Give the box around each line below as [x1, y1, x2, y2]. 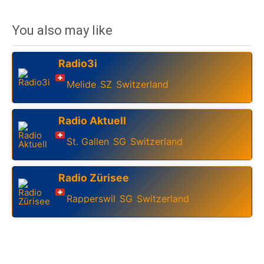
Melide [67, 78, 96, 90]
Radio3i [58, 57, 97, 70]
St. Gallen [67, 135, 109, 147]
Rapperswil [67, 192, 115, 204]
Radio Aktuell [58, 114, 126, 127]
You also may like [12, 23, 113, 38]
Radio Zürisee [58, 171, 129, 184]
